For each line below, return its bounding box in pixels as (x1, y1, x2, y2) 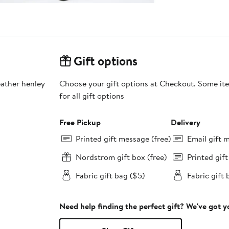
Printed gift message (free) (75, 132, 171, 144)
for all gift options (59, 89, 124, 101)
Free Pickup (59, 116, 101, 128)
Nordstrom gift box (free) (75, 151, 167, 163)
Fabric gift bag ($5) (75, 169, 145, 181)
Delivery (170, 116, 200, 128)
